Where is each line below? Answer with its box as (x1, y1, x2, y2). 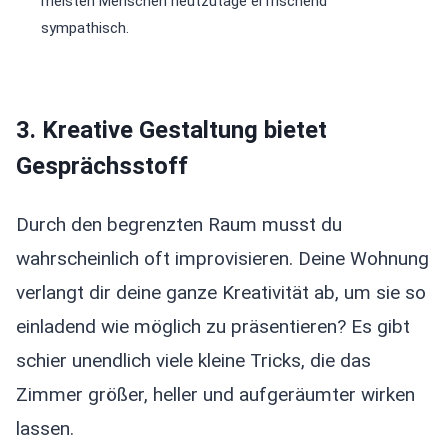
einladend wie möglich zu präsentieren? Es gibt (16, 314, 410, 338)
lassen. (16, 416, 74, 440)
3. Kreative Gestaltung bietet (16, 115, 327, 144)
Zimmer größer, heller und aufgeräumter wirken (16, 382, 415, 406)
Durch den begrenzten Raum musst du (16, 212, 342, 236)
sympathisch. (41, 18, 129, 37)
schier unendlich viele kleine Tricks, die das (16, 348, 371, 372)
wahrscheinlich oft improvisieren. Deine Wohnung (16, 246, 429, 270)
